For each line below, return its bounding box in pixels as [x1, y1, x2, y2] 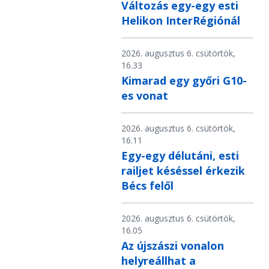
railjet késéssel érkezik [121, 163, 245, 178]
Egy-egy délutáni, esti [121, 148, 239, 163]
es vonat [121, 88, 168, 103]
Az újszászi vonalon [121, 238, 224, 253]
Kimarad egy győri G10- [121, 73, 247, 88]
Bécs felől [121, 178, 174, 193]
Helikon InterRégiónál [121, 13, 240, 28]
